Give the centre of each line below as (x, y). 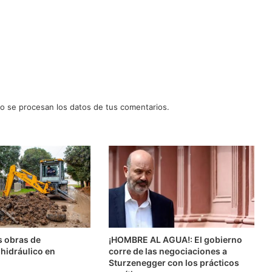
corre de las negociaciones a (168, 251)
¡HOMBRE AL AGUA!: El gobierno (175, 240)
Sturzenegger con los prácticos (174, 263)
